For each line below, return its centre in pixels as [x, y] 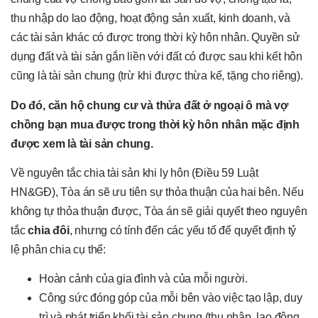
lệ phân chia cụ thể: [59, 249]
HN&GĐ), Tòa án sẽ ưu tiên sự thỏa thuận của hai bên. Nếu [157, 192]
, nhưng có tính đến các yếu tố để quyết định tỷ [183, 230]
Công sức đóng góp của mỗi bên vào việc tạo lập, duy [171, 298]
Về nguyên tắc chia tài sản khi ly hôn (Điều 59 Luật [135, 172]
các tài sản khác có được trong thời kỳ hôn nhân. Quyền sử [155, 38]
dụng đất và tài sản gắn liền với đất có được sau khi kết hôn [157, 57]
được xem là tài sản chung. [82, 143]
